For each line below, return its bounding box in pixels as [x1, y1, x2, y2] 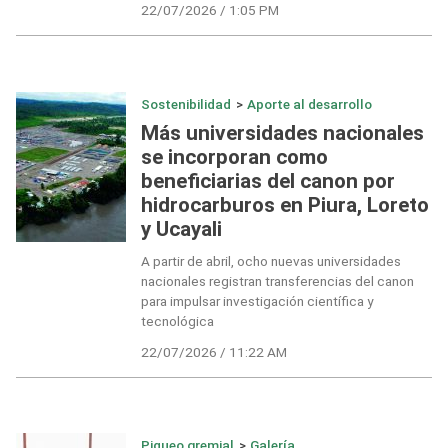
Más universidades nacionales [140, 121, 424, 146]
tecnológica [140, 313, 214, 330]
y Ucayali [140, 217, 222, 242]
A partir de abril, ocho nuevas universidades [140, 253, 401, 270]
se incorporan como [140, 145, 328, 170]
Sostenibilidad [140, 95, 231, 112]
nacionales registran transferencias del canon [140, 273, 414, 290]
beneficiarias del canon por [140, 169, 395, 194]
